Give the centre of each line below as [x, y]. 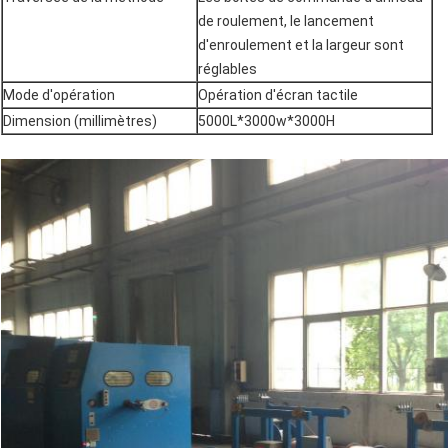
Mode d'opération [59, 95]
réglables [227, 69]
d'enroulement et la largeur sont [301, 45]
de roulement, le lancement [286, 21]
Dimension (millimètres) [80, 121]
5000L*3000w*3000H [266, 121]
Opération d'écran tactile [278, 95]
